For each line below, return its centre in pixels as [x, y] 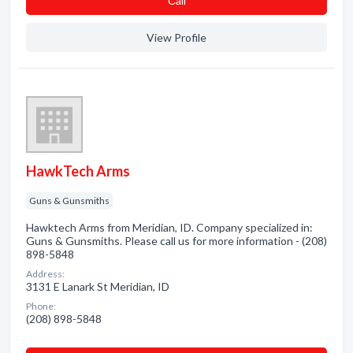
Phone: [41, 306]
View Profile [176, 37]
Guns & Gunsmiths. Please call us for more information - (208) [176, 241]
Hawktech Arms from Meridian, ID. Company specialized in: [169, 227]
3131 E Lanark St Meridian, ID [98, 286]
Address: [45, 274]
